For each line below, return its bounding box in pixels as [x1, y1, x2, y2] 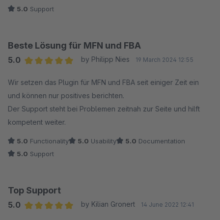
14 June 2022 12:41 [140, 201, 194, 208]
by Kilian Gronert [81, 200, 135, 208]
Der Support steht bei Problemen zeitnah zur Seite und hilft [8, 105, 200, 113]
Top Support [8, 185, 61, 195]
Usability [89, 137, 116, 145]
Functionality [28, 137, 69, 145]
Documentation [137, 137, 185, 145]
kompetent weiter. [8, 118, 66, 126]
